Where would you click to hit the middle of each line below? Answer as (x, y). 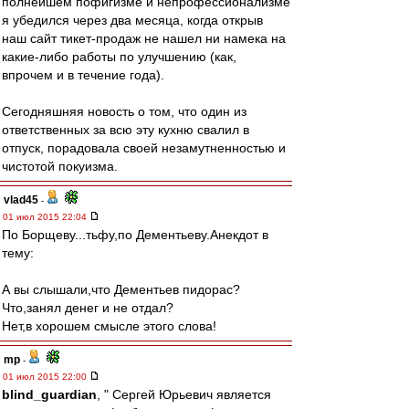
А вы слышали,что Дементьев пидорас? (121, 289)
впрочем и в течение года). (83, 75)
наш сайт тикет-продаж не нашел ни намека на (144, 38)
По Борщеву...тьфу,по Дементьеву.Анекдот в (135, 235)
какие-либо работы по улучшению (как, (119, 57)
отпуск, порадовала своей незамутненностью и (144, 148)
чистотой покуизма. (60, 166)
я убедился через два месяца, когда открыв (132, 20)
